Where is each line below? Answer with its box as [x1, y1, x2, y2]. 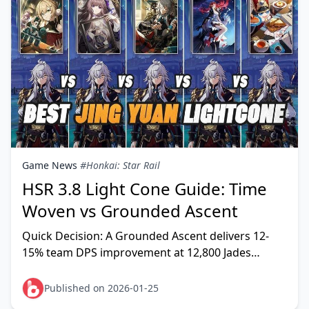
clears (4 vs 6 [22, 278, 88, 293]
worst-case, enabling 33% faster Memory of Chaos [22, 261, 284, 277]
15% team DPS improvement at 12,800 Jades [22, 245, 251, 260]
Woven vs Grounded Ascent [22, 199, 238, 222]
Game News [22, 159, 77, 172]
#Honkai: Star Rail [80, 159, 160, 172]
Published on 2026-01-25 [44, 281, 159, 295]
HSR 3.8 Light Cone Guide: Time [22, 177, 267, 200]
